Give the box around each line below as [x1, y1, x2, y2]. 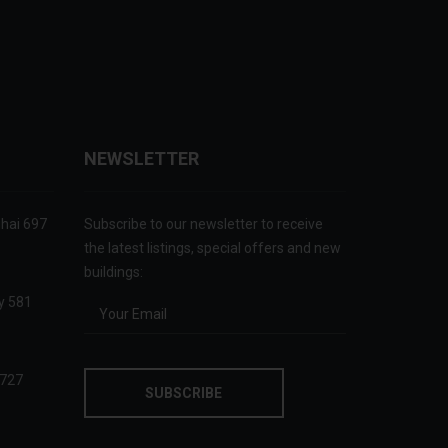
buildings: [83, 264, 143, 281]
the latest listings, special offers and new [83, 240, 341, 257]
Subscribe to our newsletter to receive [83, 216, 323, 233]
